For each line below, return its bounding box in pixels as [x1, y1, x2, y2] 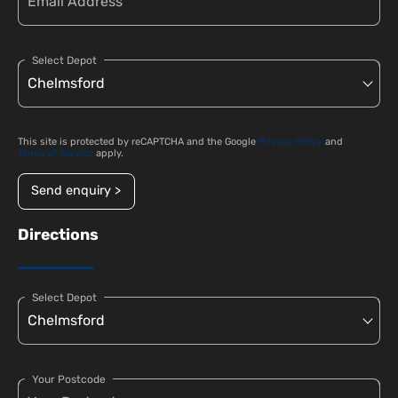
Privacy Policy [259, 136, 322, 148]
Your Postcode [32, 372, 106, 386]
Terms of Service [18, 147, 93, 160]
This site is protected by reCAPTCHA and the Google [18, 136, 259, 148]
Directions [18, 225, 99, 243]
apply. [93, 147, 123, 160]
